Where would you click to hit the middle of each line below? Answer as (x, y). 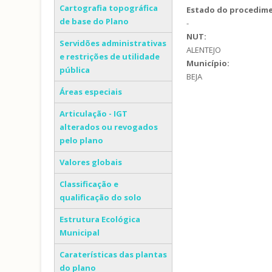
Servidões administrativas (113, 43)
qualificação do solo (100, 197)
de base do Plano (94, 21)
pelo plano (81, 140)
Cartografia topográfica (109, 8)
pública (75, 70)
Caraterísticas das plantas (113, 254)
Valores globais (91, 162)
